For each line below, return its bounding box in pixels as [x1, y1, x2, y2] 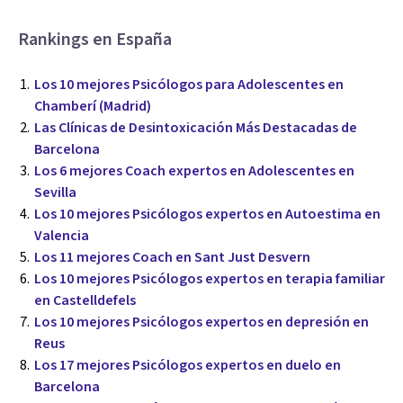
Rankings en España [18, 26, 172, 52]
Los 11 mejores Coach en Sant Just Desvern [34, 246, 310, 267]
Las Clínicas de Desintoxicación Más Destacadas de [34, 117, 357, 138]
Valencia [34, 225, 89, 246]
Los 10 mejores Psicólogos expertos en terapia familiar [34, 268, 385, 289]
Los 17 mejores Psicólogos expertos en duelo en [34, 354, 341, 375]
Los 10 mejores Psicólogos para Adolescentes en [34, 74, 344, 94]
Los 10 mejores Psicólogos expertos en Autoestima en [34, 203, 381, 224]
